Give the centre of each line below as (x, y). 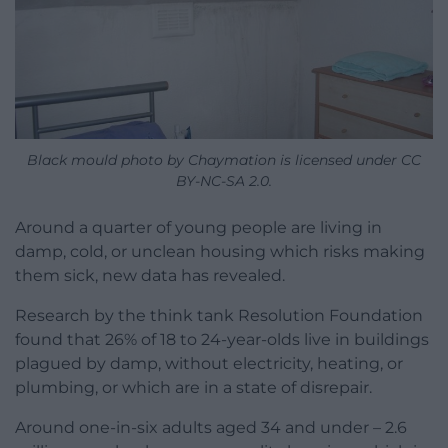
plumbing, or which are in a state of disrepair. (193, 388)
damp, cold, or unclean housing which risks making (220, 252)
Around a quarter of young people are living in (198, 228)
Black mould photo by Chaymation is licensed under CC (224, 160)
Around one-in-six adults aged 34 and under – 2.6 (211, 428)
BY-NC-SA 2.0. (224, 181)
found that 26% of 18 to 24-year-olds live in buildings (222, 340)
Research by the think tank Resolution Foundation (219, 316)
